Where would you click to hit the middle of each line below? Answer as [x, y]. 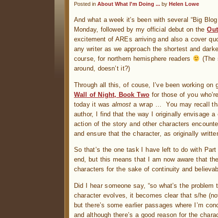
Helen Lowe [184, 4]
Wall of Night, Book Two [112, 94]
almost [121, 104]
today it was [93, 104]
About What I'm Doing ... [129, 4]
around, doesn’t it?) [102, 69]
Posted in [86, 4]
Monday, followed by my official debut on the [141, 30]
